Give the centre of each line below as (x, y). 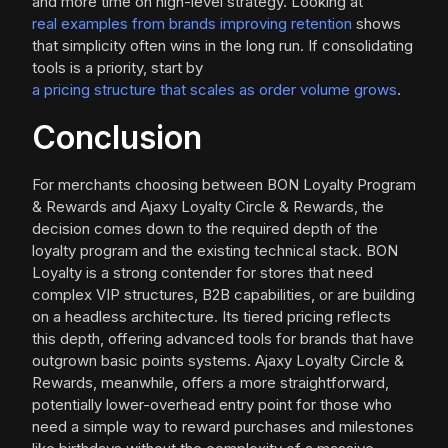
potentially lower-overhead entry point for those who (212, 405)
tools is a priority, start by (117, 68)
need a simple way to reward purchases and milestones (223, 427)
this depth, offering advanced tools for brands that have (223, 339)
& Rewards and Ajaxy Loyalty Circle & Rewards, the (208, 207)
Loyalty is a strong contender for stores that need (202, 273)
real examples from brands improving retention (192, 24)
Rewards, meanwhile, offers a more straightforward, (210, 383)
